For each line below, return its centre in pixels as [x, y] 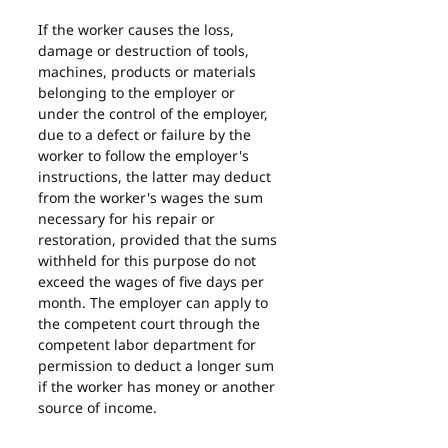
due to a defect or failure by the [146, 134]
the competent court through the [151, 323]
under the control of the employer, [155, 113]
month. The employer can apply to [155, 302]
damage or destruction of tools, [145, 50]
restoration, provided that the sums [159, 239]
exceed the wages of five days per [153, 281]
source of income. [97, 407]
